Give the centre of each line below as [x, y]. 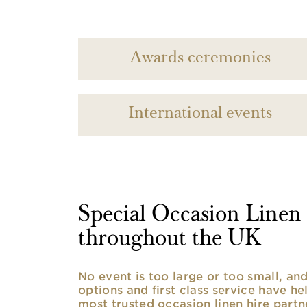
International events [200, 114]
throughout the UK [170, 240]
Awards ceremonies [200, 59]
